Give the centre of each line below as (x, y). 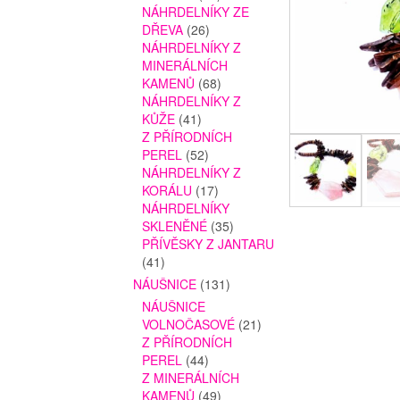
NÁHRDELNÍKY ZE (196, 12)
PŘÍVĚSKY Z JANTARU (208, 244)
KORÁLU (167, 191)
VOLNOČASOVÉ (189, 325)
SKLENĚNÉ (175, 226)
